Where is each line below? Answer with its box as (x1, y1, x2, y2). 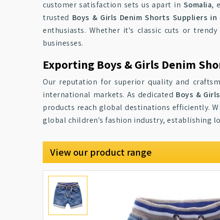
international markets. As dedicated (43, 89, 176, 100)
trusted (43, 12, 72, 23)
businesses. (43, 38, 83, 48)
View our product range (50, 146, 152, 159)
